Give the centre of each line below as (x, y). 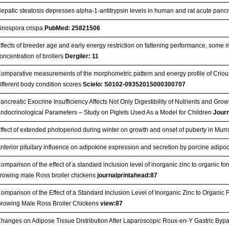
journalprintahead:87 (128, 175)
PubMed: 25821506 (73, 28)
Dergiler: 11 (82, 56)
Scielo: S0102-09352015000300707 (134, 84)
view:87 (112, 203)
